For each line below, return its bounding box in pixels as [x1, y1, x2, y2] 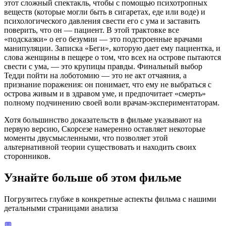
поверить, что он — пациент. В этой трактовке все [4, 25, 179, 34]
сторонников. [4, 151, 50, 160]
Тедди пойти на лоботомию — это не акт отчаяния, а [4, 71, 187, 80]
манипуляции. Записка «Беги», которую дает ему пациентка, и [4, 43, 220, 52]
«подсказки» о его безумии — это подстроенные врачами [4, 34, 202, 43]
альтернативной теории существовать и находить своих [4, 142, 196, 151]
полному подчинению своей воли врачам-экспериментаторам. [4, 98, 219, 107]
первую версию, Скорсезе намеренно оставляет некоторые [4, 124, 205, 133]
